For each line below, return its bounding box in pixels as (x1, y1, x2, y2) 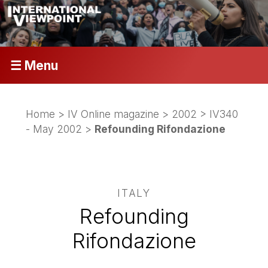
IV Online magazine (68, 107, 160, 120)
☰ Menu (10, 57, 58, 73)
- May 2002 (26, 122, 83, 135)
